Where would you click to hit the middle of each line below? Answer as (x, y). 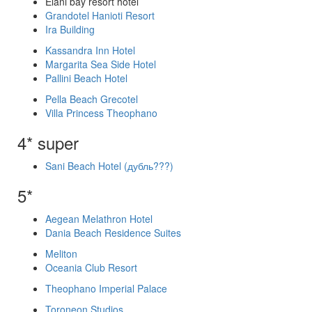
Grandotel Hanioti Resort (100, 15)
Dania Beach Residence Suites (113, 233)
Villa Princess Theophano (101, 113)
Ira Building (70, 29)
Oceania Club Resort (91, 267)
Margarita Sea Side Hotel (101, 64)
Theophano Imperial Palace (106, 288)
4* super (48, 142)
